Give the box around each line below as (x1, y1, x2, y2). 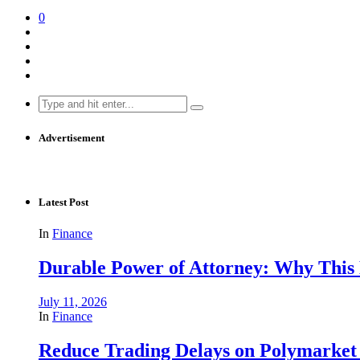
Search (38, 94, 72, 108)
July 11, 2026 (39, 295, 107, 309)
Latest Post (39, 196, 88, 209)
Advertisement (39, 131, 104, 144)
